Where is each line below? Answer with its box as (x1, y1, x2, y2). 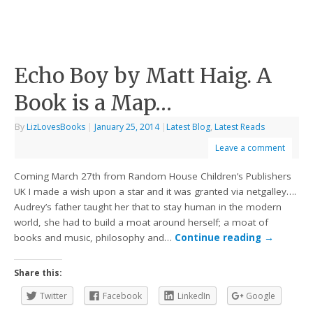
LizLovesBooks (27, 121, 86, 133)
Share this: (14, 266, 63, 279)
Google (246, 289, 276, 302)
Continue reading (175, 231, 265, 244)
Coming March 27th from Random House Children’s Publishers (14, 169, 292, 182)
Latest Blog (166, 121, 211, 133)
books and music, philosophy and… (14, 231, 175, 244)
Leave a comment (215, 142, 286, 154)
